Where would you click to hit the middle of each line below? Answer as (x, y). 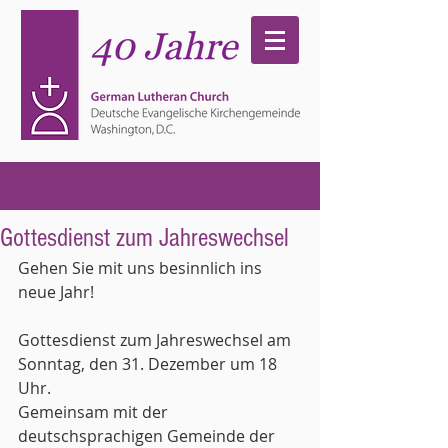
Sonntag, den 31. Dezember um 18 (149, 364)
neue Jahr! (56, 292)
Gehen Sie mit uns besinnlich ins (142, 268)
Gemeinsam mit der (95, 412)
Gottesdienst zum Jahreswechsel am (156, 340)
